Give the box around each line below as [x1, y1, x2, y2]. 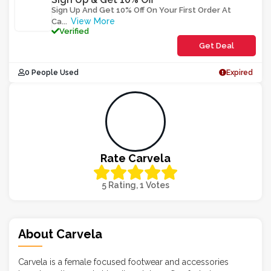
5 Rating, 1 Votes [102, 180, 169, 190]
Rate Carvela [100, 152, 171, 165]
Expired [226, 68, 253, 77]
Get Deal [199, 41, 234, 50]
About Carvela [18, 227, 102, 241]
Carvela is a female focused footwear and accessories [18, 257, 229, 267]
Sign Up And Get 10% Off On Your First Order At [51, 5, 231, 15]
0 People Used [25, 68, 79, 77]
